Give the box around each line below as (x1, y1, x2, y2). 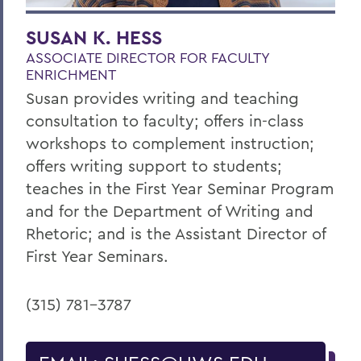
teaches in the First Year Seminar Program (26, 178, 334, 199)
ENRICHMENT (26, 65, 116, 85)
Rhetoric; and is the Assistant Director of (26, 223, 326, 244)
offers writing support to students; (26, 156, 282, 176)
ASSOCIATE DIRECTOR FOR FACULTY (26, 48, 269, 68)
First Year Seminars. (26, 246, 168, 267)
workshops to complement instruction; (26, 133, 314, 154)
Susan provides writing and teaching (26, 88, 299, 109)
